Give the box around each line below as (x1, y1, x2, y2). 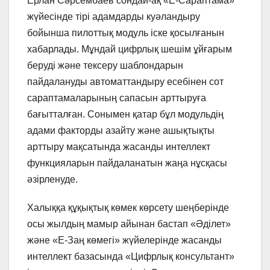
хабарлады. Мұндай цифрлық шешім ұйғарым (27, 44, 232, 55)
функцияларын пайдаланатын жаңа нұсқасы (27, 158, 227, 169)
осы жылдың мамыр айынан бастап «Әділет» (27, 219, 231, 230)
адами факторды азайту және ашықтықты (27, 125, 215, 136)
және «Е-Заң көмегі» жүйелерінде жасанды (27, 235, 222, 246)
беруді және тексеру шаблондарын (27, 60, 183, 71)
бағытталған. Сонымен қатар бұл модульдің (27, 109, 224, 120)
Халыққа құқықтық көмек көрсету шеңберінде (27, 202, 229, 213)
